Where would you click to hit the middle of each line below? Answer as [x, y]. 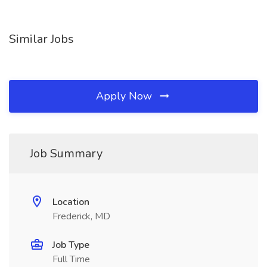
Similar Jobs [41, 39]
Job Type [71, 245]
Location [71, 202]
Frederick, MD [81, 216]
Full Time [71, 259]
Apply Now [125, 96]
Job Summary [66, 153]
